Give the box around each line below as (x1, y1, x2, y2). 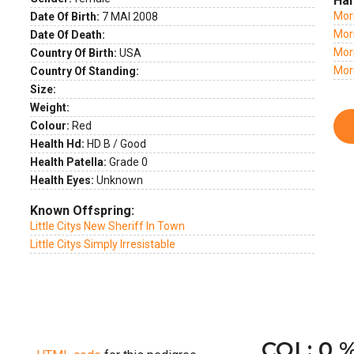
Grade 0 (107, 156, 148, 168)
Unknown (94, 174, 143, 186)
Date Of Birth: (30, 10, 100, 23)
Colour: (30, 119, 70, 132)
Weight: (30, 101, 70, 114)
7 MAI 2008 (100, 10, 158, 23)
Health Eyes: (30, 174, 94, 186)
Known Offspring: (30, 203, 134, 218)
